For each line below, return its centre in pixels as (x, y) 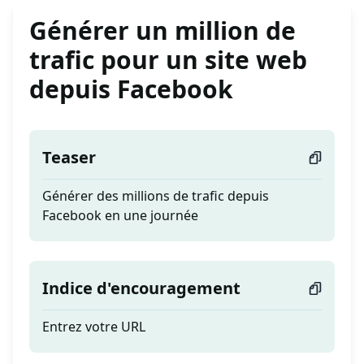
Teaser (69, 158)
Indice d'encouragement (141, 288)
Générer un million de (162, 31)
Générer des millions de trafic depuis (156, 196)
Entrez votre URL (94, 327)
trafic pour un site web (168, 60)
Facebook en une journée (120, 216)
